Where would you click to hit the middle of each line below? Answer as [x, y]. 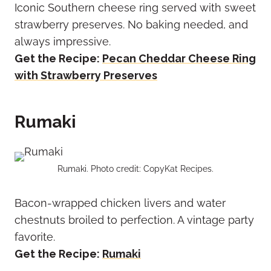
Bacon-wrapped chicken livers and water [120, 203]
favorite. [35, 237]
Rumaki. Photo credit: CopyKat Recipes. [135, 169]
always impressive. [63, 42]
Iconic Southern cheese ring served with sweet [135, 8]
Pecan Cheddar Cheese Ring [179, 59]
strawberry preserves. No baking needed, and [131, 25]
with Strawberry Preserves [86, 76]
